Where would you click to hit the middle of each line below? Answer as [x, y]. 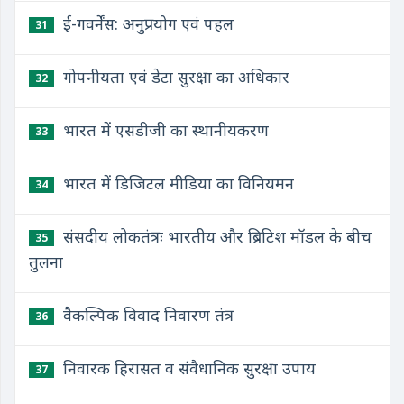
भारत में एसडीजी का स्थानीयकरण [164, 130]
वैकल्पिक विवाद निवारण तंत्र [146, 315]
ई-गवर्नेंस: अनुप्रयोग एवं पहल [146, 23]
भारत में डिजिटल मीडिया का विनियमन [176, 183]
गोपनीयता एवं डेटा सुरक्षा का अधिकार [174, 77]
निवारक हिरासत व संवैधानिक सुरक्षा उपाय [187, 368]
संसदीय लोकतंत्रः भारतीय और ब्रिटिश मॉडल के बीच [215, 236]
